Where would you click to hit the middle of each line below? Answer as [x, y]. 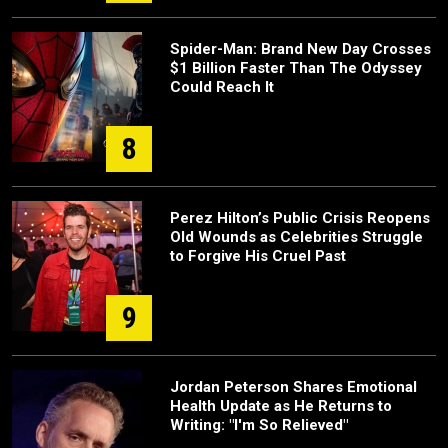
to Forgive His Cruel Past [258, 256]
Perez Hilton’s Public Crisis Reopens [300, 218]
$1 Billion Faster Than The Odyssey [296, 68]
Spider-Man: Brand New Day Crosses [300, 49]
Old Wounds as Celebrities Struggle [296, 237]
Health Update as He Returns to [281, 406]
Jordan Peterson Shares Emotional [293, 387]
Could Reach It [222, 87]
